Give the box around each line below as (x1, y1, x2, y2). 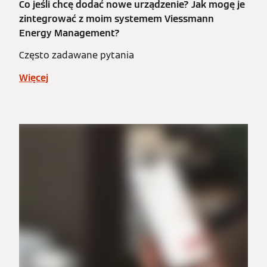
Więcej (19, 72, 48, 84)
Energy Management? (19, 27, 120, 39)
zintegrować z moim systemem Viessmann (19, 13, 214, 25)
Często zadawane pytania (19, 49, 134, 61)
